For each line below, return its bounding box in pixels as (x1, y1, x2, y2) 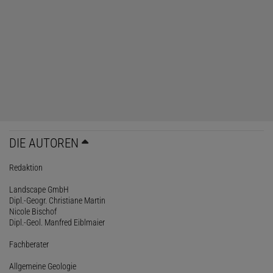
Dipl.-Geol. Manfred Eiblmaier (9, 217, 105, 227)
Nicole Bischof (9, 206, 57, 216)
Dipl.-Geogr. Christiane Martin (9, 195, 105, 205)
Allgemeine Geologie (9, 261, 76, 271)
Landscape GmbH (9, 184, 69, 194)
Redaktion (9, 162, 43, 172)
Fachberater (9, 239, 49, 249)
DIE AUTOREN (9, 135, 79, 151)
